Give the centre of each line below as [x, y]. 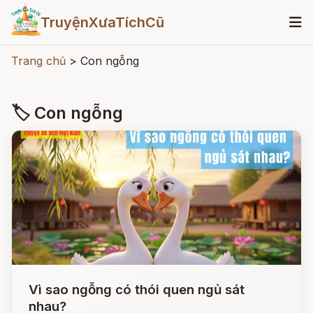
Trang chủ [38, 61]
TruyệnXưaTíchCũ [102, 22]
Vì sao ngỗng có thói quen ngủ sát [137, 290]
